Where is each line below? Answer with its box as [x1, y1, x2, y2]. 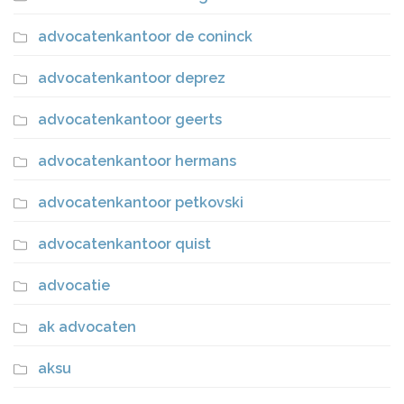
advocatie [38, 277, 110, 295]
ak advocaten [38, 318, 136, 336]
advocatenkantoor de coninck [38, 28, 252, 46]
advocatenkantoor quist [38, 235, 211, 253]
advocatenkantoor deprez [38, 69, 225, 87]
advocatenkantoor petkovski [38, 194, 243, 212]
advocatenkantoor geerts [38, 111, 222, 129]
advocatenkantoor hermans [38, 152, 236, 170]
